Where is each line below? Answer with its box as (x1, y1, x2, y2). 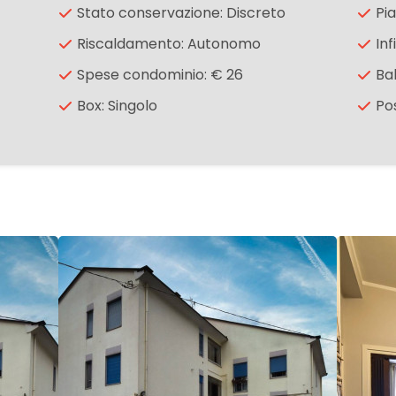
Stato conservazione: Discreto (76, 3, 286, 24)
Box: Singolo (76, 95, 157, 117)
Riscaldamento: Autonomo (76, 34, 261, 55)
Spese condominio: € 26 (76, 65, 243, 86)
